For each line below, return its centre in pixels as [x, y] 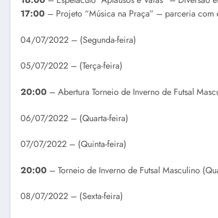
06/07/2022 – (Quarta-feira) [74, 118]
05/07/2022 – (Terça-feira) [72, 66]
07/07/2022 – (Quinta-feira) [73, 144]
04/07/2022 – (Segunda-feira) [78, 40]
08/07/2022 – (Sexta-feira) [72, 196]
